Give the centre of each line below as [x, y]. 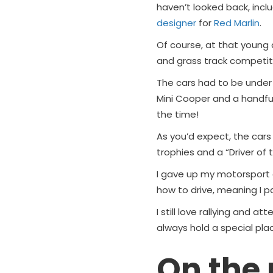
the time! [177, 114]
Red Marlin [236, 23]
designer [176, 23]
